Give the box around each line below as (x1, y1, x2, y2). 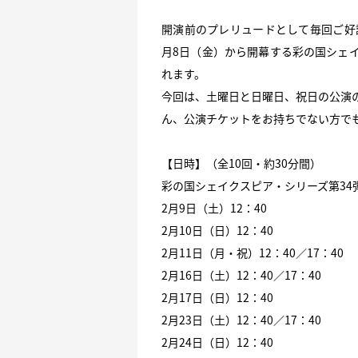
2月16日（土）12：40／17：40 (161, 267, 321, 283)
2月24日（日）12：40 (161, 334, 273, 350)
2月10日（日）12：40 (161, 222, 273, 238)
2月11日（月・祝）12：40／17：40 (161, 245, 344, 261)
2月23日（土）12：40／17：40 (161, 312, 321, 328)
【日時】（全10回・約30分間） (161, 155, 321, 171)
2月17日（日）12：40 (161, 289, 273, 305)
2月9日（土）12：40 (161, 200, 267, 216)
